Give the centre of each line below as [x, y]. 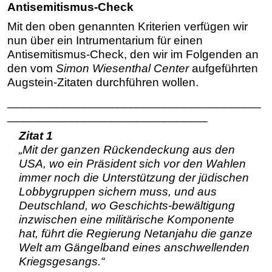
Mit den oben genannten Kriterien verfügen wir [127, 26]
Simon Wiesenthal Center [122, 68]
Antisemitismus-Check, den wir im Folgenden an [133, 54]
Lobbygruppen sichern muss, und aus [117, 191]
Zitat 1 [36, 135]
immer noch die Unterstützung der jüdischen [134, 177]
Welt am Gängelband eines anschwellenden [134, 247]
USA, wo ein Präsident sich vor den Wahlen [132, 163]
